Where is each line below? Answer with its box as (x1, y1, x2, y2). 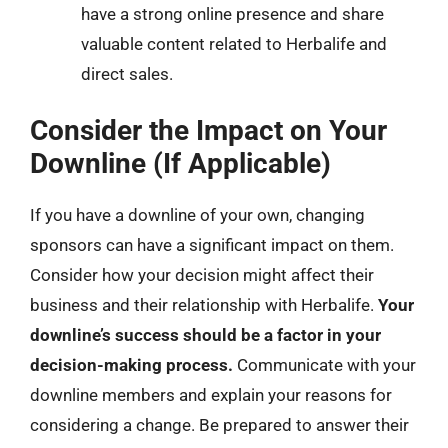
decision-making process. (30, 355, 233, 375)
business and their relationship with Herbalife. (30, 295, 378, 315)
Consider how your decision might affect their (30, 265, 374, 285)
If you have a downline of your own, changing (30, 205, 365, 225)
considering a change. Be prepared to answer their (30, 415, 409, 435)
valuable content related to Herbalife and (81, 33, 387, 54)
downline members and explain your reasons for (30, 385, 392, 405)
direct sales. (81, 63, 173, 84)
